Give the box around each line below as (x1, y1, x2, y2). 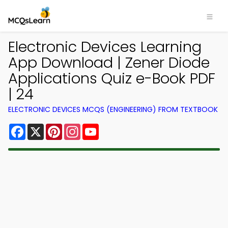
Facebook (25, 122, 66, 133)
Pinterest (62, 122, 99, 133)
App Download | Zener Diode (8, 52, 210, 73)
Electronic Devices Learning (8, 37, 202, 57)
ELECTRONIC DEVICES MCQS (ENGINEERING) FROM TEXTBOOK (8, 104, 218, 115)
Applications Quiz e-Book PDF (8, 68, 215, 89)
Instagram (80, 122, 122, 133)
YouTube (99, 122, 133, 133)
